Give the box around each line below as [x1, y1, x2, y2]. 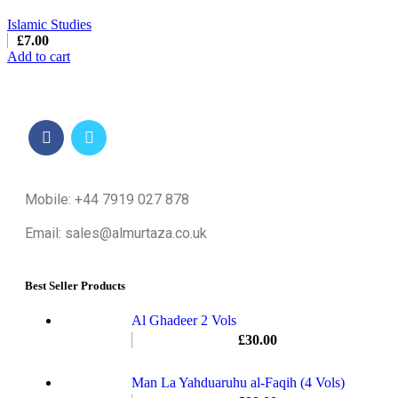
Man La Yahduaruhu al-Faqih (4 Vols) [131, 375, 345, 391]
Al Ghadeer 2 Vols [131, 313, 236, 329]
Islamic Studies [7, 16, 92, 32]
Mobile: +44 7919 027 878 [25, 190, 189, 208]
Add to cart [7, 48, 70, 64]
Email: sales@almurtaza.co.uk [25, 224, 207, 242]
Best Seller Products [25, 279, 125, 293]
